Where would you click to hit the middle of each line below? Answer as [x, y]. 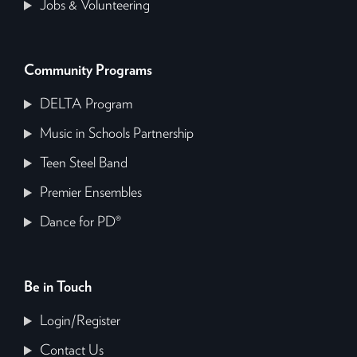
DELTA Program [86, 104]
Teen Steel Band [84, 163]
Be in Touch [58, 287]
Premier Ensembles [91, 192]
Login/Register [80, 321]
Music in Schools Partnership [117, 133]
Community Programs [88, 71]
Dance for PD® [81, 222]
